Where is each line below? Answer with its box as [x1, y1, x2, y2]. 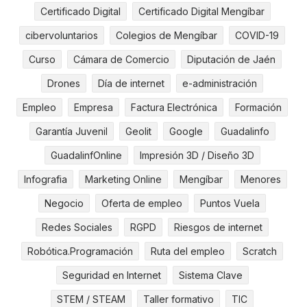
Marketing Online [84, 173, 162, 186]
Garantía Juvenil [35, 125, 108, 138]
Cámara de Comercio [73, 53, 169, 66]
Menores [240, 173, 281, 186]
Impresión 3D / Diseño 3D [139, 149, 254, 162]
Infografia [23, 173, 67, 186]
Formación [235, 101, 282, 114]
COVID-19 [235, 29, 279, 42]
